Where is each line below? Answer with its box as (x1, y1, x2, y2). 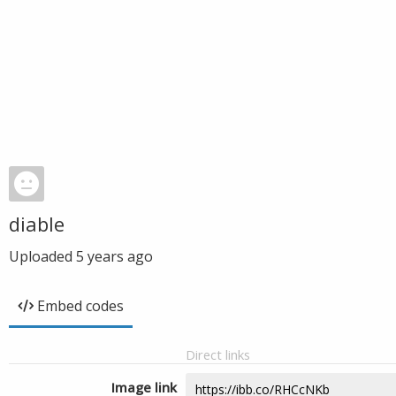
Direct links (186, 346, 250, 363)
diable (9, 210, 65, 237)
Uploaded (9, 247, 76, 266)
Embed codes (37, 296, 124, 316)
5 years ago (76, 247, 153, 266)
